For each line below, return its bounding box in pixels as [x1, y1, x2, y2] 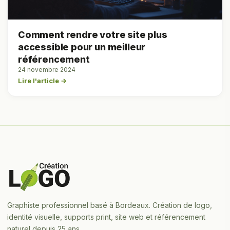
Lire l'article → [18, 76, 67, 85]
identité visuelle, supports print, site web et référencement [7, 213, 205, 222]
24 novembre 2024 [18, 65, 75, 73]
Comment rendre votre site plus [18, 29, 167, 40]
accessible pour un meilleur [18, 41, 146, 52]
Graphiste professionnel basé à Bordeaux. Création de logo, [7, 201, 212, 210]
